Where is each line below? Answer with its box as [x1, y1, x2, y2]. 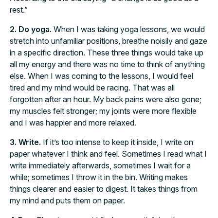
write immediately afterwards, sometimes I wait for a [10, 161, 191, 170]
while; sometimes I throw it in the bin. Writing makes [10, 172, 188, 182]
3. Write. [10, 137, 41, 147]
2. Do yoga [10, 24, 50, 34]
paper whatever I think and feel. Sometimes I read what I [10, 149, 207, 159]
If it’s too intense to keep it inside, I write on [41, 137, 193, 147]
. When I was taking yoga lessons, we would [50, 24, 205, 34]
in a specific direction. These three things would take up [10, 48, 203, 57]
